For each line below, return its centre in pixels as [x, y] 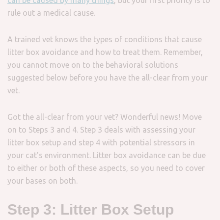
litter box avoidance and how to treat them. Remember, [105, 52]
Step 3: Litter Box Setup [91, 209]
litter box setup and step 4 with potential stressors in [101, 142]
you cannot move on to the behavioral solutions [93, 65]
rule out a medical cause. [51, 13]
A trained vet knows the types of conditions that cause [105, 39]
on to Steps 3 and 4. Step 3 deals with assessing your [101, 130]
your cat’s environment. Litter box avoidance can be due [107, 155]
